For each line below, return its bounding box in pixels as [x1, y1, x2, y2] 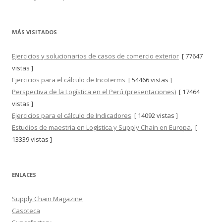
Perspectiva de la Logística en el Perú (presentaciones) [12, 87, 176, 96]
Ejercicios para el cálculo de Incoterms [12, 75, 125, 84]
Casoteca [12, 206, 40, 215]
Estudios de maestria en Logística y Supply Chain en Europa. [12, 123, 192, 132]
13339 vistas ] [12, 135, 52, 144]
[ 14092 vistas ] [131, 111, 178, 120]
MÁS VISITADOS [12, 28, 57, 36]
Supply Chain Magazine [12, 194, 83, 203]
